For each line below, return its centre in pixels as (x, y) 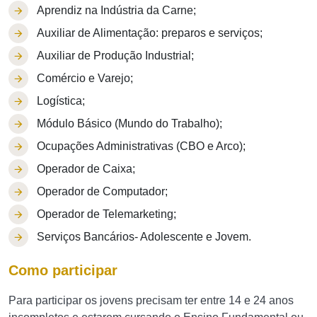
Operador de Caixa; (86, 169)
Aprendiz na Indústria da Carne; (116, 10)
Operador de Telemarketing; (106, 214)
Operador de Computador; (102, 191)
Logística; (61, 101)
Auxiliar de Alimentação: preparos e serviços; (150, 33)
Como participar (63, 270)
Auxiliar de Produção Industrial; (115, 56)
